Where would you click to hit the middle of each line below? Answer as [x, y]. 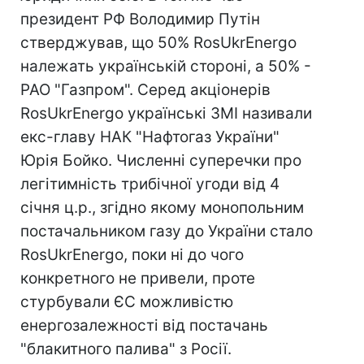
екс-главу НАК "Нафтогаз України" [150, 137]
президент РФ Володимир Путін [140, 19]
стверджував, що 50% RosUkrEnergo [158, 43]
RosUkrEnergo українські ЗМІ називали [166, 113]
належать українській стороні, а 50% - [166, 66]
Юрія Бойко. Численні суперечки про [161, 160]
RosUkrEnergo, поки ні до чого [132, 255]
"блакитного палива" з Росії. [126, 349]
